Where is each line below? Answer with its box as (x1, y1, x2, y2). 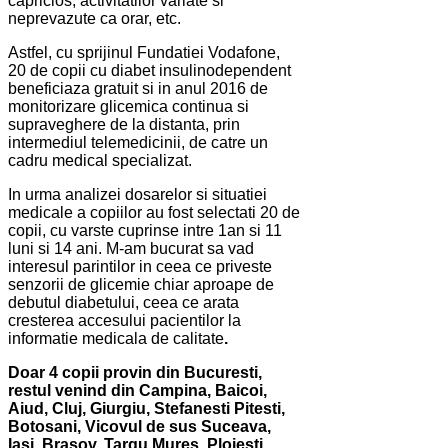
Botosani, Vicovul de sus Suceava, (8, 418, 271, 436)
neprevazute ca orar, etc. (8, 10, 185, 28)
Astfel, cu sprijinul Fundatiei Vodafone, (8, 44, 280, 62)
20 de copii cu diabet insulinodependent (8, 62, 295, 80)
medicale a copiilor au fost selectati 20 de (8, 204, 300, 222)
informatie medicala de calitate (8, 330, 224, 348)
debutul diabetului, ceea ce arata (8, 294, 239, 312)
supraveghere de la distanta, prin (8, 116, 240, 134)
